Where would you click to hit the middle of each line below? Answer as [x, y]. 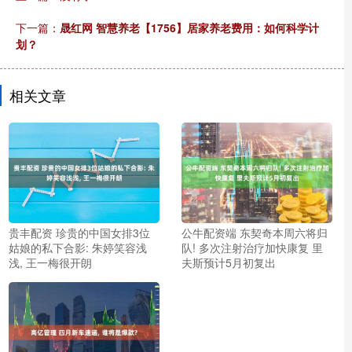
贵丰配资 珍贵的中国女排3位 [79, 232]
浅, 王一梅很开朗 [50, 262]
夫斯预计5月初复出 [228, 262]
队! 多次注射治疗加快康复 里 [252, 247]
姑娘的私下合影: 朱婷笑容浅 [78, 247]
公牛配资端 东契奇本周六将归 [254, 232]
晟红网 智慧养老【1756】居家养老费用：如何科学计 [189, 27]
